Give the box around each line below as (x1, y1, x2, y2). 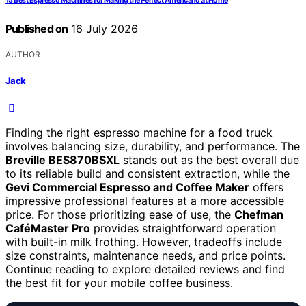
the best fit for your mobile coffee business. (5, 275, 233, 290)
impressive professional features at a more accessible (5, 193, 284, 208)
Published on (5, 22, 68, 36)
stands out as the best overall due (120, 152, 299, 167)
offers (249, 180, 283, 194)
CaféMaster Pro (5, 221, 90, 235)
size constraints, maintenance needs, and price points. (5, 248, 286, 262)
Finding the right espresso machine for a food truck (5, 125, 273, 139)
